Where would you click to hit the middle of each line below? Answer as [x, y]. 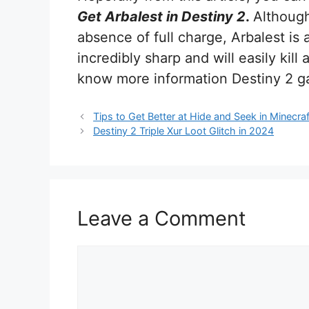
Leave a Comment [162, 219]
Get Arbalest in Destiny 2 [161, 17]
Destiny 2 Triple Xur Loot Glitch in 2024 [184, 131]
